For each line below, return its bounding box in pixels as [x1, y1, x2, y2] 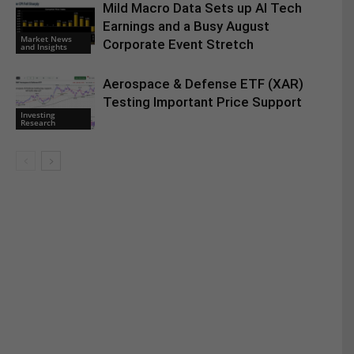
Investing [21, 108, 55, 120]
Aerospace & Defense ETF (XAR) [103, 76, 303, 92]
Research [21, 116, 55, 128]
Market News [21, 32, 72, 44]
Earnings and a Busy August [103, 18, 269, 34]
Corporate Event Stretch [103, 36, 254, 52]
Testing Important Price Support [103, 94, 302, 110]
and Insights [21, 40, 67, 52]
